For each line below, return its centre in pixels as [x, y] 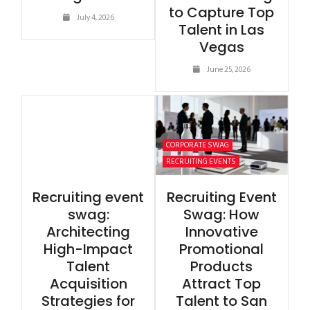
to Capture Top [222, 13]
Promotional [222, 249]
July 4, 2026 [95, 18]
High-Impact [89, 249]
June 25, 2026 [228, 70]
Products [222, 266]
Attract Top [222, 283]
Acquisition [88, 283]
